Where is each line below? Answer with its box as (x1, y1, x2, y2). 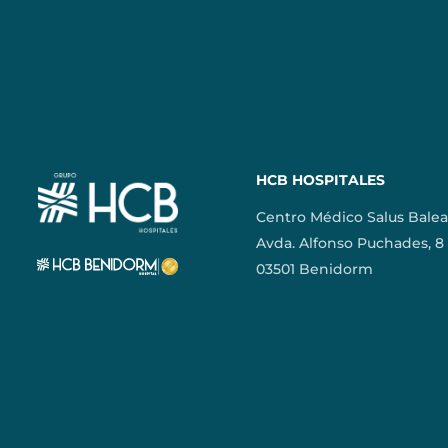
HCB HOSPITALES (256, 171, 385, 190)
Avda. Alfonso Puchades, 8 (256, 234, 444, 253)
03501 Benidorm (256, 260, 373, 279)
